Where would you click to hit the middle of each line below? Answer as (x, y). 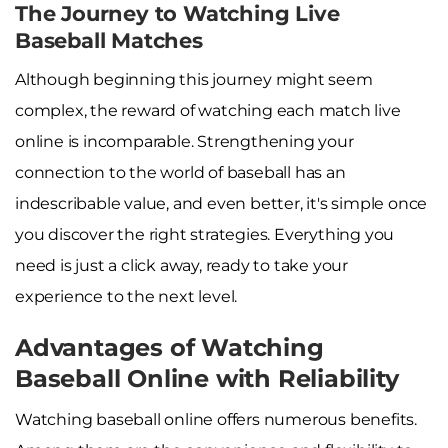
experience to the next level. (126, 296)
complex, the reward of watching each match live (208, 110)
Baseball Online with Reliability (207, 378)
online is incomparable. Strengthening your (184, 141)
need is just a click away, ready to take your (181, 265)
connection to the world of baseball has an (180, 172)
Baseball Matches (109, 40)
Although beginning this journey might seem (194, 79)
